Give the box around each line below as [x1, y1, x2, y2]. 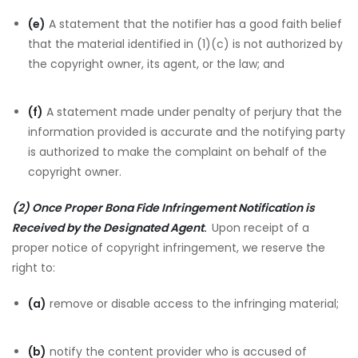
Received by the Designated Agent [12, 220, 204, 236]
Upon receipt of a [212, 220, 309, 236]
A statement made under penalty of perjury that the [43, 104, 342, 120]
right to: [12, 260, 55, 276]
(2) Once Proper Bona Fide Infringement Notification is [12, 200, 315, 216]
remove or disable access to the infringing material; [46, 296, 339, 312]
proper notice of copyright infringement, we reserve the [12, 240, 325, 256]
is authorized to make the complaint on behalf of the [28, 144, 327, 160]
